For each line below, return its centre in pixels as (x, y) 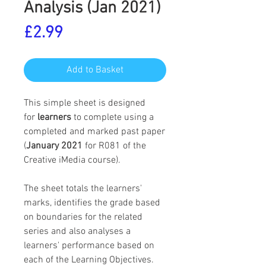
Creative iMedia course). (72, 160)
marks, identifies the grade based (92, 203)
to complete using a (113, 117)
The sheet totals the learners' (83, 189)
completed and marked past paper (94, 132)
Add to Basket (95, 70)
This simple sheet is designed (85, 103)
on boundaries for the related (83, 217)
